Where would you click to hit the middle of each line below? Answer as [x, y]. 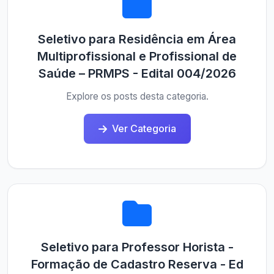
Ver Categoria [144, 128]
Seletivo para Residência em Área [137, 39]
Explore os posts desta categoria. [137, 96]
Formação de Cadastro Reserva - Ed [137, 264]
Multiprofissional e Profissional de [137, 56]
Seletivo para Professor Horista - [137, 247]
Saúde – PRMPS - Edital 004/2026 [137, 73]
